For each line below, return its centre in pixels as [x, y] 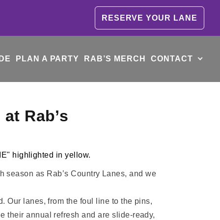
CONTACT [172, 59]
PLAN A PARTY [47, 59]
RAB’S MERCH [115, 59]
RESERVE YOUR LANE [149, 18]
